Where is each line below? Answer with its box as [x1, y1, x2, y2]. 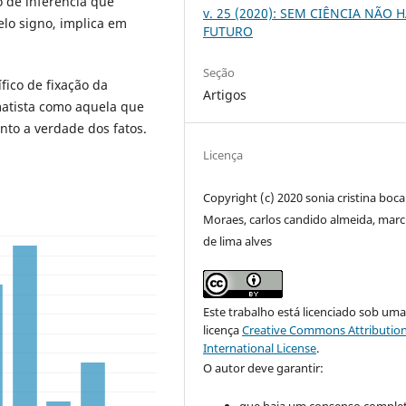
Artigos [203, 86, 247, 104]
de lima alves [203, 233, 273, 250]
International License [203, 340, 317, 357]
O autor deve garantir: [203, 360, 324, 377]
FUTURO [203, 23, 254, 41]
